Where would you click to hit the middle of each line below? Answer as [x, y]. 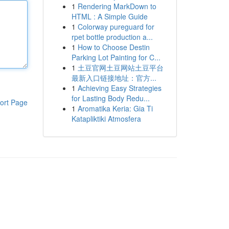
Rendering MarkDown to [117, 6]
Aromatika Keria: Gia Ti [115, 108]
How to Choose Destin [113, 47]
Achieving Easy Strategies [119, 88]
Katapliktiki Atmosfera [106, 119]
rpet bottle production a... [112, 37]
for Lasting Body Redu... [110, 98]
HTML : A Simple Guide [109, 16]
